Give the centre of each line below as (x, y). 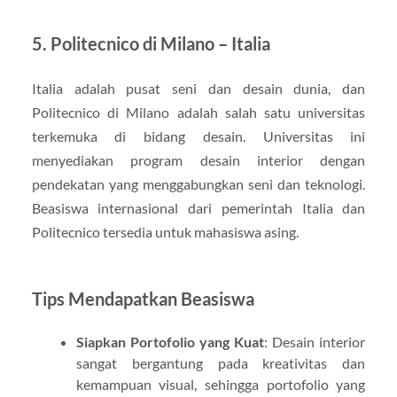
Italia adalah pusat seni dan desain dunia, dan (198, 88)
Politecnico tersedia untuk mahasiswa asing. (165, 231)
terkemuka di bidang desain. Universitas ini (198, 136)
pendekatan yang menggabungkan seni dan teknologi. (198, 183)
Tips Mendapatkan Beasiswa (143, 298)
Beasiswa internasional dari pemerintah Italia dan (198, 207)
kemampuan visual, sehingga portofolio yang (221, 384)
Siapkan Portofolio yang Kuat (170, 341)
